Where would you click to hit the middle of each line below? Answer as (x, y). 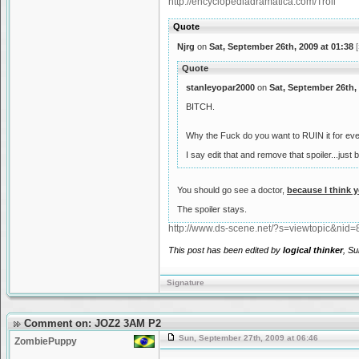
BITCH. (200, 107)
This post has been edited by (226, 250)
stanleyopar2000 (220, 87)
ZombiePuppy (46, 341)
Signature (184, 282)
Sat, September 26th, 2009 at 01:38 (281, 46)
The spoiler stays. (212, 209)
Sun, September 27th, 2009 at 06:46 (247, 338)
